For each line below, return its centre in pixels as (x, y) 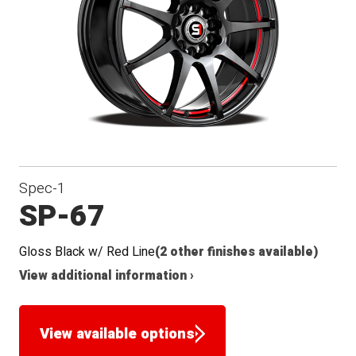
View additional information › (107, 276)
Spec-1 (43, 188)
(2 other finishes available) (237, 252)
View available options (118, 334)
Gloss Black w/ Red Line (87, 252)
